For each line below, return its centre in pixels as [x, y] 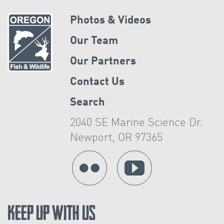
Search [88, 103]
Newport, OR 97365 [116, 138]
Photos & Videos [111, 21]
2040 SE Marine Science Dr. [137, 123]
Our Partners [103, 62]
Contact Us [97, 82]
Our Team [94, 41]
